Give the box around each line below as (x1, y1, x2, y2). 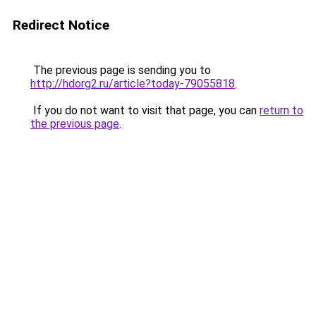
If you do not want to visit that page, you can (30, 104, 260, 117)
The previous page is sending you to (30, 63, 211, 77)
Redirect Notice (13, 17, 109, 33)
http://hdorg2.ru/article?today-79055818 (30, 77, 235, 90)
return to (260, 104, 303, 117)
